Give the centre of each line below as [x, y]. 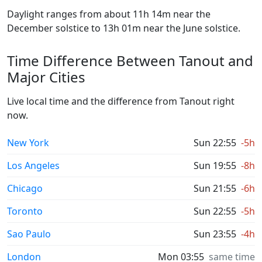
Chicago [25, 188]
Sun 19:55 [215, 166]
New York [28, 143]
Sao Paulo [29, 234]
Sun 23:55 [215, 234]
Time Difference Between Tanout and [130, 61]
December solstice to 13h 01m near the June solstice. [124, 28]
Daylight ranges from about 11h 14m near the [109, 14]
